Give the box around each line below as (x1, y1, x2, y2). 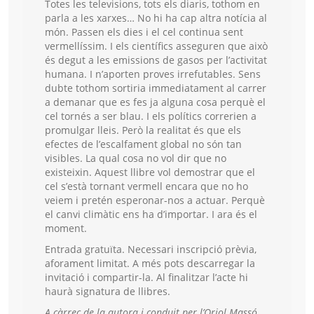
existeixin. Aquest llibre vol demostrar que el (45, 165, 255, 179)
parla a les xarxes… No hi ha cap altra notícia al (45, 11, 267, 25)
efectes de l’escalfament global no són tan (45, 137, 242, 151)
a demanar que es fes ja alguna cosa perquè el (45, 95, 266, 109)
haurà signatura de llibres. (45, 285, 170, 299)
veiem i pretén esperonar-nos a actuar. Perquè (45, 193, 265, 207)
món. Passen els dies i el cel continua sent (45, 25, 243, 39)
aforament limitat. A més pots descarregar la (45, 257, 255, 271)
